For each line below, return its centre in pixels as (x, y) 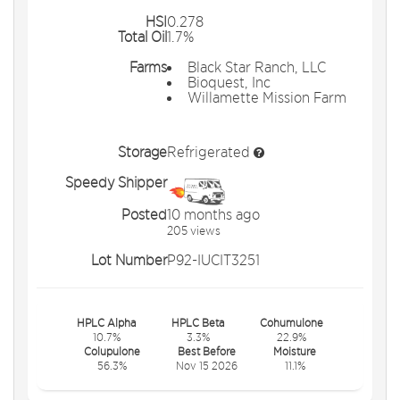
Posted (145, 214)
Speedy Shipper (117, 182)
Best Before (207, 350)
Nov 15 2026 (207, 365)
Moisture (295, 350)
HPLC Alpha (106, 322)
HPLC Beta (198, 322)
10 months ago (214, 214)
